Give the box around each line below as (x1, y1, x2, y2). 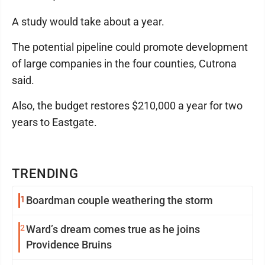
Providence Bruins (26, 238, 112, 251)
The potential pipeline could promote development (12, 41, 248, 53)
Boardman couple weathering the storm (26, 194, 213, 206)
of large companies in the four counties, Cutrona (12, 57, 237, 70)
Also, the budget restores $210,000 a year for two (12, 99, 243, 112)
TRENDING (12, 166, 79, 181)
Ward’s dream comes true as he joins (26, 223, 200, 235)
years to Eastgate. (12, 116, 97, 128)
